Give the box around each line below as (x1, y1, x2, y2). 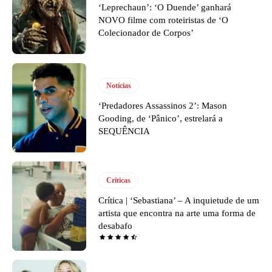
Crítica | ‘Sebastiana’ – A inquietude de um (98, 195, 260, 205)
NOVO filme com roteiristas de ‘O (98, 15, 229, 25)
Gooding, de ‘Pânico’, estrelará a (98, 114, 223, 124)
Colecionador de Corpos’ (98, 28, 194, 38)
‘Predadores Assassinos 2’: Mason (98, 101, 228, 111)
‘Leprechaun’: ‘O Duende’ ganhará (98, 2, 232, 13)
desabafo (98, 220, 133, 231)
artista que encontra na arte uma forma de (98, 208, 256, 218)
